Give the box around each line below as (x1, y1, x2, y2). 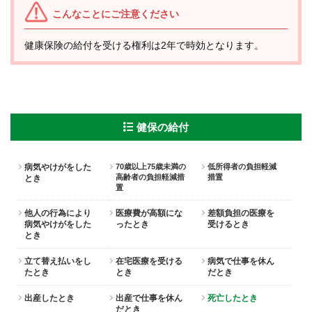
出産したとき (24, 293, 75, 303)
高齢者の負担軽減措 (116, 173, 185, 181)
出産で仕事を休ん (116, 293, 183, 303)
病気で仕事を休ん (207, 256, 274, 266)
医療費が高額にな (116, 208, 183, 218)
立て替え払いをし (24, 256, 91, 266)
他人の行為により (24, 208, 91, 218)
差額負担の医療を (207, 208, 274, 218)
